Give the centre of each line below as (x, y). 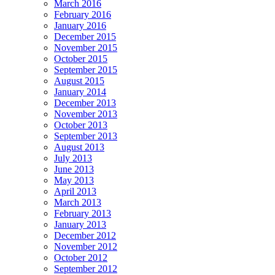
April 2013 (75, 192)
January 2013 (80, 225)
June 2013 (74, 169)
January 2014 (80, 92)
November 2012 (86, 247)
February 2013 (83, 214)
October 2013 (81, 125)
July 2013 (73, 158)
